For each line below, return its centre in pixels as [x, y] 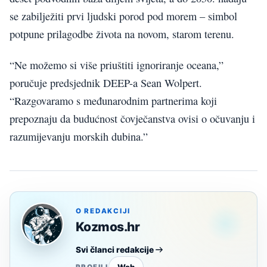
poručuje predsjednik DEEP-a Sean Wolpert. [106, 83]
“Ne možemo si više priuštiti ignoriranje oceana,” [117, 65]
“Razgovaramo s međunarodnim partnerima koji [113, 101]
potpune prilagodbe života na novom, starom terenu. [122, 34]
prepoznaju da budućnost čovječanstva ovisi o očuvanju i [132, 119]
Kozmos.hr [108, 227]
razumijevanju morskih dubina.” [79, 137]
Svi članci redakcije [115, 250]
